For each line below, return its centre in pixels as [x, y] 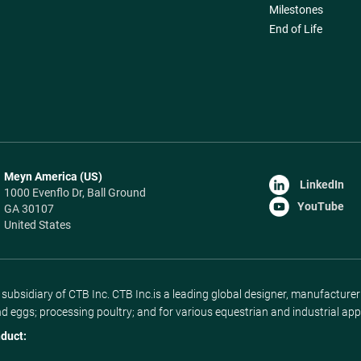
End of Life [295, 29]
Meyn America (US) [53, 176]
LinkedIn [320, 184]
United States [37, 224]
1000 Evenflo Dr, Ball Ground [76, 192]
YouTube [320, 206]
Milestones [296, 9]
